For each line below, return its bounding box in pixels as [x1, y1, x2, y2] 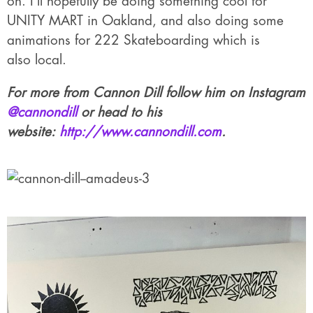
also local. [7, 53, 66, 67]
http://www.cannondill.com [55, 125, 221, 139]
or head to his [81, 105, 162, 119]
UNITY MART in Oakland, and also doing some [7, 14, 284, 28]
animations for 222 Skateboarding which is [7, 34, 260, 48]
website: [7, 125, 55, 139]
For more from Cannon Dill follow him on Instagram [7, 86, 305, 100]
